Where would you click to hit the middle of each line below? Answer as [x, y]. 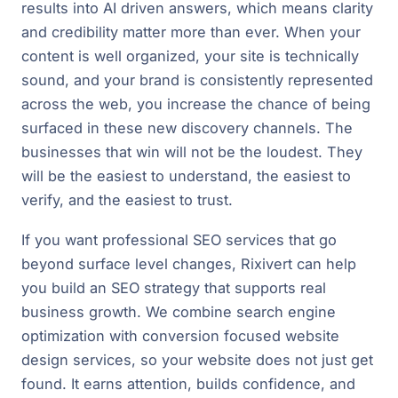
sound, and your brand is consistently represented [197, 80]
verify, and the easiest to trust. [127, 200]
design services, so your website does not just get [197, 360]
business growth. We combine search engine [179, 312]
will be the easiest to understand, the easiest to [186, 176]
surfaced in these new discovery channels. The [187, 128]
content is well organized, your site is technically [190, 56]
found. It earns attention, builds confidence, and [188, 384]
